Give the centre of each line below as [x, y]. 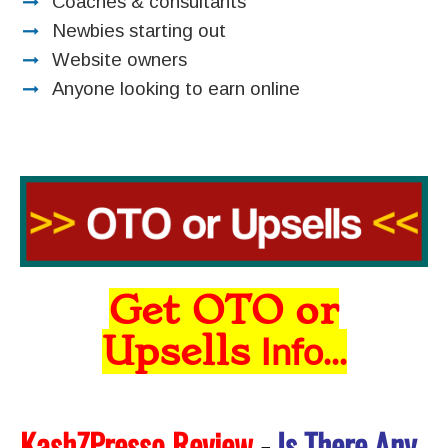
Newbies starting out [139, 31]
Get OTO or [224, 310]
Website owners [119, 60]
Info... [303, 350]
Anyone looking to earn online [176, 89]
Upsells [180, 351]
